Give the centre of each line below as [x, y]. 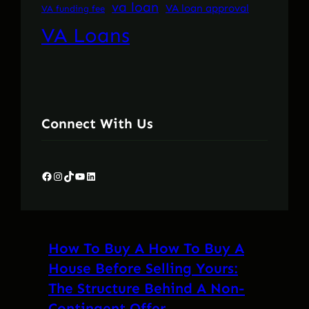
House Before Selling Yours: [143, 268]
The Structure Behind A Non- [147, 288]
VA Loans [86, 35]
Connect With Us [97, 123]
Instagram [57, 175]
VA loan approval [207, 8]
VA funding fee [73, 8]
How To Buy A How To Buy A [146, 248]
